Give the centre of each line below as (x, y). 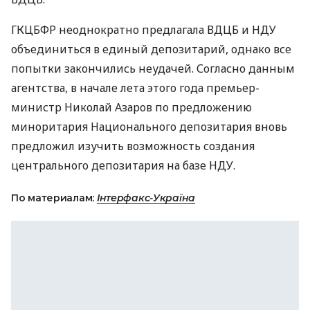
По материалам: (54, 198)
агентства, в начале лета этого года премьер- (135, 88)
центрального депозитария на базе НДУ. (123, 165)
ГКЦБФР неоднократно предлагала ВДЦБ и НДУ (144, 30)
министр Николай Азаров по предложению (131, 107)
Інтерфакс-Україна (146, 198)
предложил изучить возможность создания (133, 146)
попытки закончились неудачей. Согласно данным (153, 69)
